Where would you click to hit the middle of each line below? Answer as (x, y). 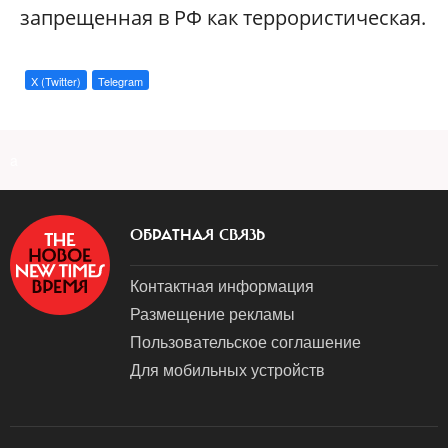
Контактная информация (222, 285)
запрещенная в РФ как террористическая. (223, 17)
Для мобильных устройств (227, 369)
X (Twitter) (56, 80)
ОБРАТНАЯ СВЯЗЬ (197, 234)
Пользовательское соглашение (245, 341)
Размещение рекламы (212, 313)
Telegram (120, 80)
